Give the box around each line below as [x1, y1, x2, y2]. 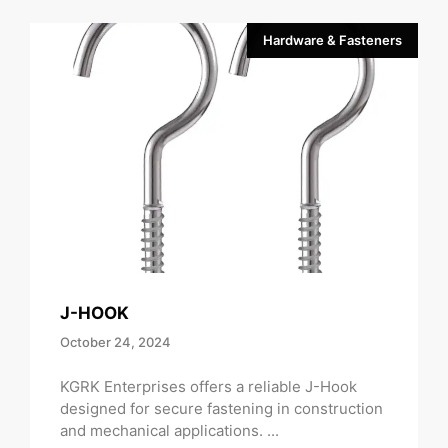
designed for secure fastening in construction [60, 398, 383, 418]
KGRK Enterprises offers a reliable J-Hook [60, 376, 357, 396]
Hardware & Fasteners [263, 32, 402, 49]
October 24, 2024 [60, 334, 171, 351]
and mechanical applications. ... [60, 420, 279, 440]
